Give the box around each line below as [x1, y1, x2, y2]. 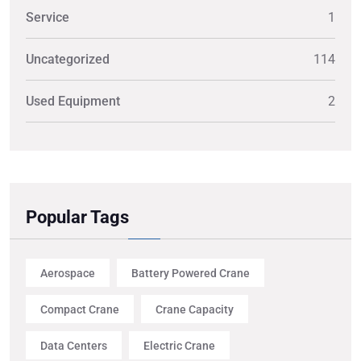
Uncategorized [26, 52, 110, 67]
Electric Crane [143, 338, 215, 352]
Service [26, 10, 69, 25]
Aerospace [40, 266, 95, 280]
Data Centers [40, 338, 107, 352]
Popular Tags [26, 207, 129, 228]
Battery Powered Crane [131, 266, 250, 280]
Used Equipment [26, 93, 120, 109]
